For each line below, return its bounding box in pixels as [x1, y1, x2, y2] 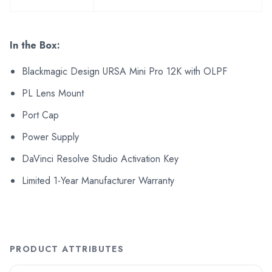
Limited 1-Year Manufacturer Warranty [22, 173, 174, 188]
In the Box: [10, 38, 60, 52]
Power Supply [22, 129, 79, 144]
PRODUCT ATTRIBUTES [10, 242, 124, 255]
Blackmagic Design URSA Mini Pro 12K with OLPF [22, 64, 227, 78]
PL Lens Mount [22, 86, 84, 100]
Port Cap [22, 107, 59, 122]
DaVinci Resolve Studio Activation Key [22, 151, 178, 166]
